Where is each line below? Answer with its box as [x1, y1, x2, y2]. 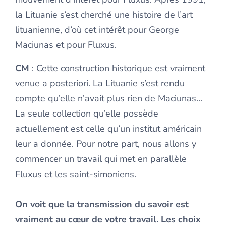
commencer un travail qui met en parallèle [15, 153, 187, 165]
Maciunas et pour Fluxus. [15, 39, 117, 51]
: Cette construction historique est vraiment [29, 62, 205, 75]
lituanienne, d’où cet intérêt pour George [15, 24, 179, 36]
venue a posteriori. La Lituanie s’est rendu [15, 77, 185, 90]
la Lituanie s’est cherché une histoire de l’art [15, 9, 193, 21]
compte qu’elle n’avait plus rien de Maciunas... [15, 92, 202, 105]
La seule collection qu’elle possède [15, 107, 158, 120]
